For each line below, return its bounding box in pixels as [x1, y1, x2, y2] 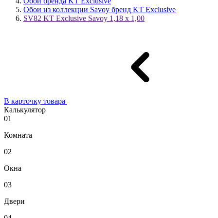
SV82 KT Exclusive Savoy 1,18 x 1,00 [23, 14, 145, 22]
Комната [4, 130, 32, 139]
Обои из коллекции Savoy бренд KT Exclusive [23, 5, 176, 14]
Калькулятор [4, 105, 46, 114]
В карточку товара [4, 96, 67, 105]
